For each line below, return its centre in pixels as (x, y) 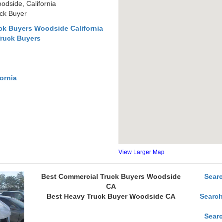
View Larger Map (141, 152)
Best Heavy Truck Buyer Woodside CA (111, 196)
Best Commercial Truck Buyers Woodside (111, 176)
